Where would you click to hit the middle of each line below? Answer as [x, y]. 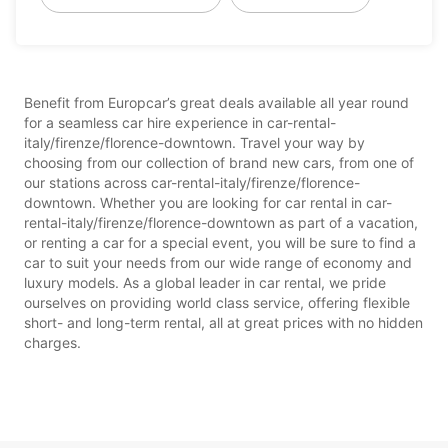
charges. [52, 342]
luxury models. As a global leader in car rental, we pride [205, 282]
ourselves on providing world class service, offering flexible [217, 302]
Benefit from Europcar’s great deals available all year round [216, 102]
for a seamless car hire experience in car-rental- [180, 122]
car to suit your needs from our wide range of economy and [218, 262]
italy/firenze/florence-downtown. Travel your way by [194, 142]
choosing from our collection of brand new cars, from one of [219, 162]
